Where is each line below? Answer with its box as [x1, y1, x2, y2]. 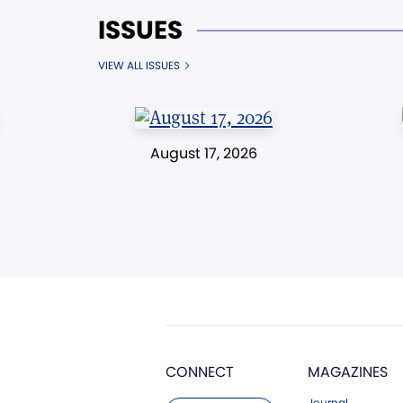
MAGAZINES [308, 361, 388, 382]
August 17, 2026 [150, 142, 257, 164]
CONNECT [166, 361, 234, 382]
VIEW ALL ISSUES [98, 58, 180, 73]
